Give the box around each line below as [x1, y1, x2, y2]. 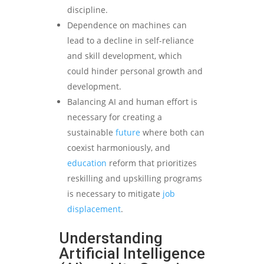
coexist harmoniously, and [67, 142, 170, 154]
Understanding [59, 229, 163, 247]
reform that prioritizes [107, 157, 197, 169]
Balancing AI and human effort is [67, 96, 197, 108]
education [67, 157, 107, 169]
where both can [140, 127, 204, 138]
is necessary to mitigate [67, 188, 163, 200]
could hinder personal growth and [67, 65, 203, 77]
